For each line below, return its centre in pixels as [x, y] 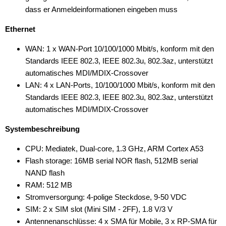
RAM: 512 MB [49, 185]
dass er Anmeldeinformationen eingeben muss [101, 9]
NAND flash [45, 173]
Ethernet [20, 29]
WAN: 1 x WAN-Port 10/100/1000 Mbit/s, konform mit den [120, 48]
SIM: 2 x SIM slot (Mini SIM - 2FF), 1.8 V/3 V [99, 209]
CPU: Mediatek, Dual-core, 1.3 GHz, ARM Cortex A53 [114, 148]
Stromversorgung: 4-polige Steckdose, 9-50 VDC [106, 197]
